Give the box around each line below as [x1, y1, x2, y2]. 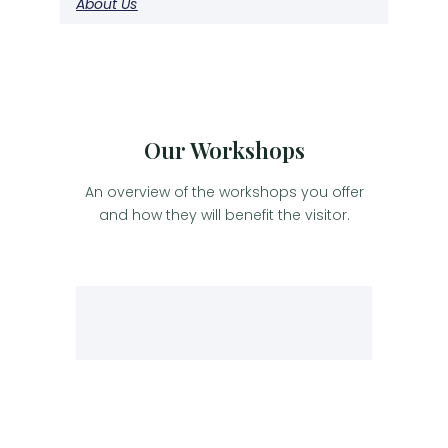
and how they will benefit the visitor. [98, 205, 350, 226]
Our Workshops [143, 135, 305, 166]
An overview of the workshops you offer [84, 182, 364, 203]
